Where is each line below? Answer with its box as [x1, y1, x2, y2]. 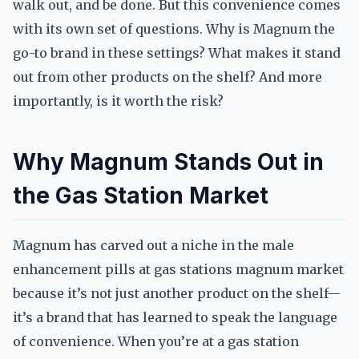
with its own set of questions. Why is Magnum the [13, 21, 335, 37]
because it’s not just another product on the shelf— [13, 285, 341, 301]
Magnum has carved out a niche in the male [13, 237, 294, 253]
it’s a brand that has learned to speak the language [13, 309, 337, 325]
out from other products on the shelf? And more [13, 69, 322, 85]
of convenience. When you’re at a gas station [13, 333, 299, 349]
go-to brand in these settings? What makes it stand [13, 45, 341, 61]
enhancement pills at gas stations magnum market [13, 261, 344, 277]
